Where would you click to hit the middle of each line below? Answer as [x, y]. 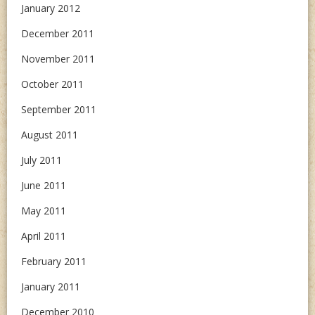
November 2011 [58, 59]
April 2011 [44, 236]
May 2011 [44, 211]
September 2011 [59, 109]
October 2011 [52, 84]
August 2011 [50, 135]
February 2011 [54, 261]
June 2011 [44, 185]
